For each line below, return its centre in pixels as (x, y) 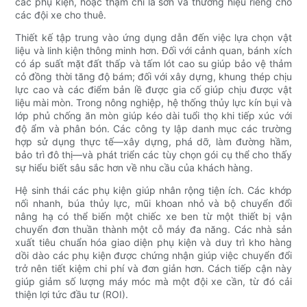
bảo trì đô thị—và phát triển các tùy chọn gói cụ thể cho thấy (153, 155)
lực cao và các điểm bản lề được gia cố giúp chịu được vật (153, 90)
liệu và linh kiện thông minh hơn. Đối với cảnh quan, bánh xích (153, 51)
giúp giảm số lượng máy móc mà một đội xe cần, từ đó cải (153, 282)
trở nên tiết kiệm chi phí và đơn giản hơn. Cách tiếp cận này (153, 269)
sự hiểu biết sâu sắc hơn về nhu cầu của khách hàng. (134, 168)
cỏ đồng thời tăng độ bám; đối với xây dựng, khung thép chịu (153, 77)
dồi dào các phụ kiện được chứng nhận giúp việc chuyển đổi (153, 256)
